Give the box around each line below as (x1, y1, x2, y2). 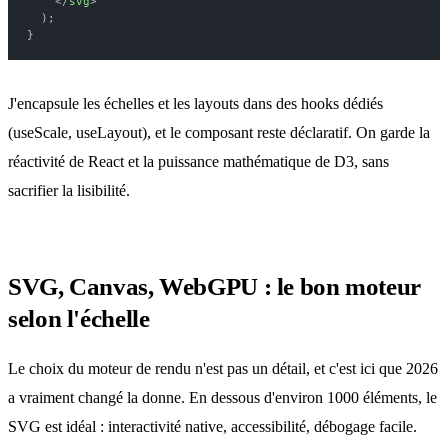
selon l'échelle (8, 305, 150, 333)
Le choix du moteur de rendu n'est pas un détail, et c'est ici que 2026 (8, 360, 438, 378)
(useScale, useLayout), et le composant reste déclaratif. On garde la (8, 124, 430, 142)
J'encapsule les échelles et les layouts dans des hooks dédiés (8, 95, 383, 113)
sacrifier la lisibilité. (8, 182, 130, 200)
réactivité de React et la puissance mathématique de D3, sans (8, 153, 389, 171)
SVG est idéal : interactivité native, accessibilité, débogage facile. (8, 418, 417, 436)
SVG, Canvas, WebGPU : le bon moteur (8, 273, 421, 301)
